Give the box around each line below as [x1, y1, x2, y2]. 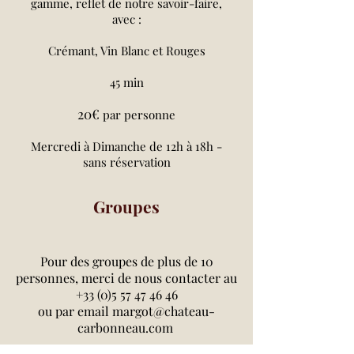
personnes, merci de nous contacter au [16, 269, 237, 286]
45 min [109, 74, 144, 90]
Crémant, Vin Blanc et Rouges [47, 43, 205, 58]
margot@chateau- [112, 303, 215, 319]
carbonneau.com [77, 319, 173, 336]
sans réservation [82, 154, 171, 170]
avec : [111, 11, 141, 27]
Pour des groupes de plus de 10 [40, 253, 213, 269]
